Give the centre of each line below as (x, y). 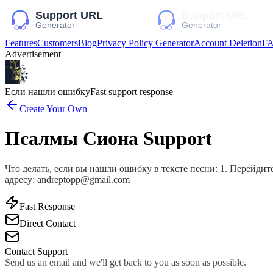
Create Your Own (53, 109)
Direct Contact (48, 223)
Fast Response (47, 206)
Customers (58, 43)
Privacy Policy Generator (145, 43)
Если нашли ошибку (48, 92)
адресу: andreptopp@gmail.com (67, 179)
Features (21, 43)
